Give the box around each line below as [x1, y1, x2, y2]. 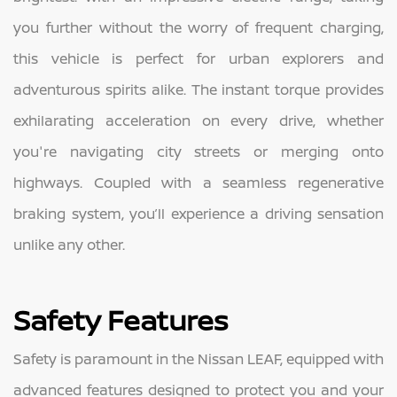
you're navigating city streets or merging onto [13, 141, 384, 161]
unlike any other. [13, 234, 125, 254]
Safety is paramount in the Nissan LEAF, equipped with [13, 348, 384, 369]
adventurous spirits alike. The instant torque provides [13, 79, 384, 99]
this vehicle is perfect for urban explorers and [13, 48, 384, 68]
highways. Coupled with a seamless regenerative [13, 172, 384, 192]
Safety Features [13, 300, 228, 339]
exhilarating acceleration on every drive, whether [13, 110, 384, 130]
